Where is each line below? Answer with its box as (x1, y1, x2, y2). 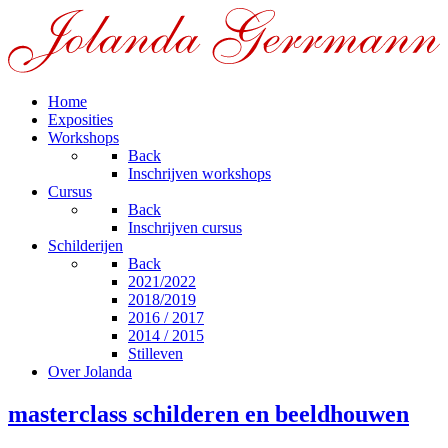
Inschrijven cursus (128, 219, 242, 237)
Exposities (48, 111, 113, 129)
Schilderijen (48, 237, 123, 255)
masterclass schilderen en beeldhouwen (8, 401, 409, 428)
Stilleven (128, 345, 183, 363)
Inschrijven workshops (128, 165, 271, 183)
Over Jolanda (48, 363, 132, 381)
